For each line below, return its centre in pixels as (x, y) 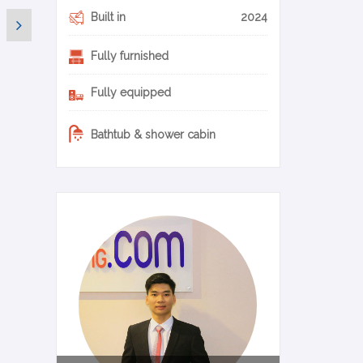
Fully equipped (129, 93)
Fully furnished (128, 56)
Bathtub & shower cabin (151, 135)
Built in (106, 17)
